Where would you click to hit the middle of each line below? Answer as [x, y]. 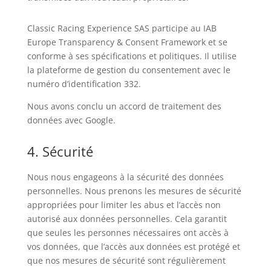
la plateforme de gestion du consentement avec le [129, 70]
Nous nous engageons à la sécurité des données [125, 177]
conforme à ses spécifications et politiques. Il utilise [132, 56]
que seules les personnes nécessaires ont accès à [128, 233]
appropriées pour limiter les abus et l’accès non [124, 205]
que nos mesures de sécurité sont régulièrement [126, 260]
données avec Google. [71, 120]
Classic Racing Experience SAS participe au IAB [122, 28]
